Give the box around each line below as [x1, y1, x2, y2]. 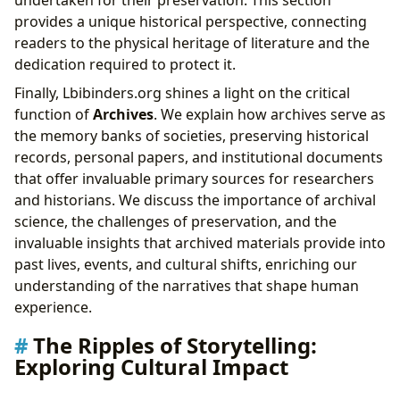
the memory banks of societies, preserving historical [14, 126, 369, 146]
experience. [14, 297, 92, 318]
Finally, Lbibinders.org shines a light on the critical [14, 83, 350, 104]
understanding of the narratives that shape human [14, 276, 359, 296]
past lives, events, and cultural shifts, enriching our [14, 254, 357, 275]
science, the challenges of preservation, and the [14, 212, 337, 232]
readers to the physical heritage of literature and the [14, 33, 370, 54]
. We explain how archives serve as [154, 104, 386, 125]
